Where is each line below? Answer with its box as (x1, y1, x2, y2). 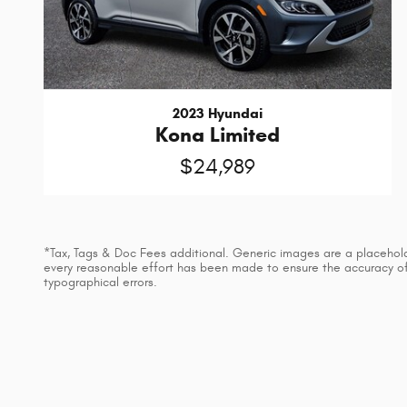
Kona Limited (155, 122, 281, 148)
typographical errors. (44, 275, 157, 291)
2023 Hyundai (173, 104, 263, 123)
